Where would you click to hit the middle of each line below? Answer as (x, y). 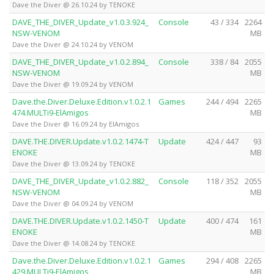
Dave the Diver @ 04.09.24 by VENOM (73, 203)
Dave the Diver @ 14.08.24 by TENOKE (74, 243)
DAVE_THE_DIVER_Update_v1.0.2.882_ (80, 181)
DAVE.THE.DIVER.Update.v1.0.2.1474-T (80, 141)
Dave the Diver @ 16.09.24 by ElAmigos (76, 124)
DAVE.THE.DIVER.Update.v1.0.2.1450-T (80, 220)
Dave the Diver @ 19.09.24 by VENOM (73, 84)
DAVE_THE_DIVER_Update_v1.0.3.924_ (80, 22)
